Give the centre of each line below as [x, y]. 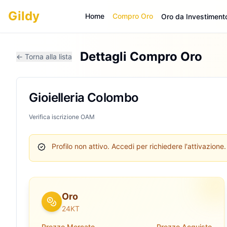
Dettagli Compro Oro [141, 56]
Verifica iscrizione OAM [62, 117]
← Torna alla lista [44, 56]
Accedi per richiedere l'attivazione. [168, 146]
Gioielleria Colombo [84, 98]
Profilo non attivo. [81, 146]
